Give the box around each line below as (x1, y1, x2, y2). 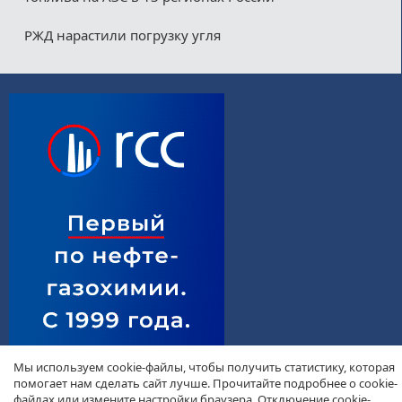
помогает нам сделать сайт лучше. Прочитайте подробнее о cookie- (13, 375, 398, 391)
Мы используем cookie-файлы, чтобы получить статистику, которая (13, 359, 395, 375)
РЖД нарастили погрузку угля (23, 25, 221, 44)
